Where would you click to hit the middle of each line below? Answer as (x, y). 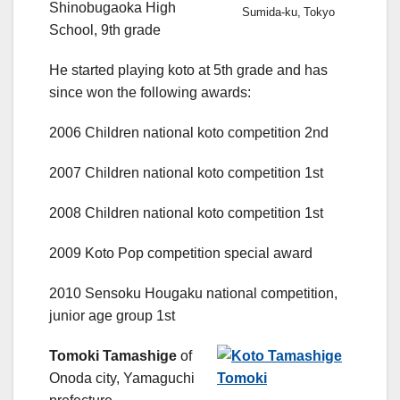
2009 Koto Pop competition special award (181, 254)
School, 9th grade (105, 30)
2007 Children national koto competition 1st (186, 173)
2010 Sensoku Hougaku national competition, (193, 294)
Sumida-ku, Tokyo (288, 12)
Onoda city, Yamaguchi (122, 379)
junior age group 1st (112, 316)
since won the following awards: (150, 93)
